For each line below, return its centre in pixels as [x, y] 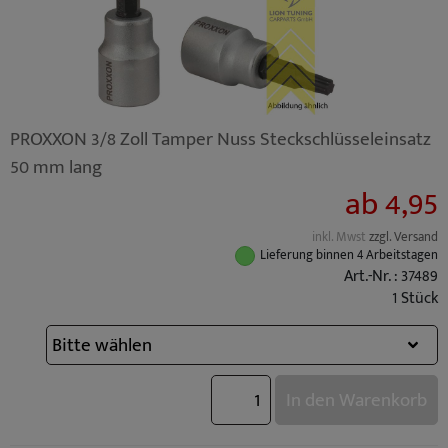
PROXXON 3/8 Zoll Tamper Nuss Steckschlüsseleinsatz [220, 138]
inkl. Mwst [340, 237]
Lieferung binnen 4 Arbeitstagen [349, 255]
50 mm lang [56, 166]
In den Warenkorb [356, 399]
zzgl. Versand [403, 237]
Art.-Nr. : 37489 [391, 276]
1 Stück [415, 298]
